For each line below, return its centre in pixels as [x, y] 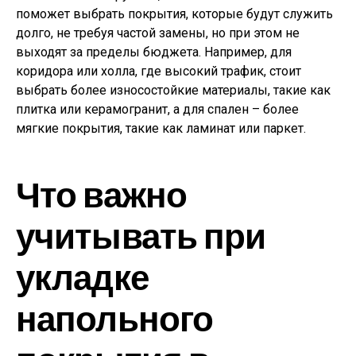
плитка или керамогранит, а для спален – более [157, 110]
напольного [115, 318]
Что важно [102, 194]
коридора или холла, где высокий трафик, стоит [159, 72]
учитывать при [141, 235]
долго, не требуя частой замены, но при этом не [158, 33]
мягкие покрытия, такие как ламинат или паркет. [161, 129]
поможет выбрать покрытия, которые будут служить [174, 14]
